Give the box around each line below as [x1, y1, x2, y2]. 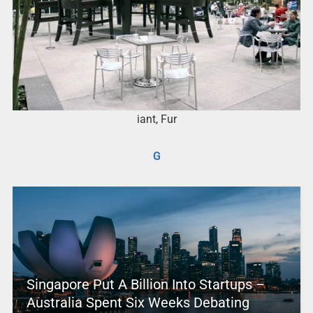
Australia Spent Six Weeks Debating [26, 293, 249, 311]
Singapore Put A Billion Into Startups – [26, 275, 265, 293]
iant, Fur [136, 112, 177, 126]
